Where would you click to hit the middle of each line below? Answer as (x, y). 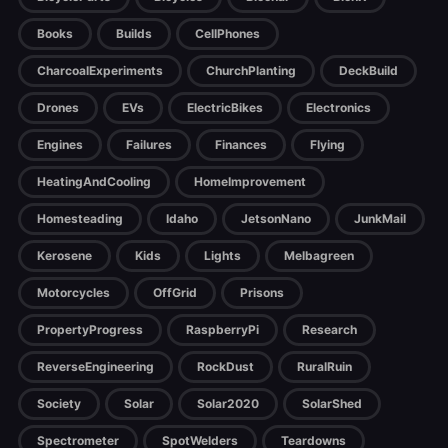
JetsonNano (276, 219)
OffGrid (175, 293)
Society (59, 404)
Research (329, 330)
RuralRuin (324, 367)
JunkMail (380, 219)
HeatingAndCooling (94, 182)
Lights (222, 256)
